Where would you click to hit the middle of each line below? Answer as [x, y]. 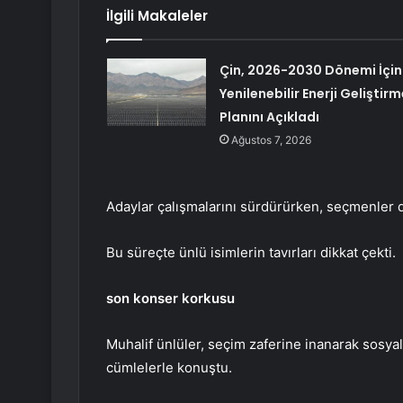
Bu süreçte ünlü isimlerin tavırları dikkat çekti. [251, 253]
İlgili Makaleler [157, 16]
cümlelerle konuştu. [169, 368]
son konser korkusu [170, 299]
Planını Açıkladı [269, 117]
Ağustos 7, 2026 [271, 140]
